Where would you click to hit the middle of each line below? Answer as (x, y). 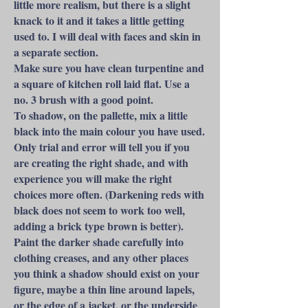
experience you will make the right (93, 178)
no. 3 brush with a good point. (84, 99)
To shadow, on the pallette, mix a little (101, 115)
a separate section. (56, 52)
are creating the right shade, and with (101, 163)
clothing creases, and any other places (101, 257)
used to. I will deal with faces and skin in (107, 36)
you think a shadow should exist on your (107, 273)
